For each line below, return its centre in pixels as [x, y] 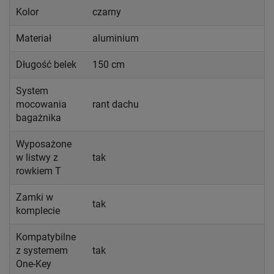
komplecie [38, 210]
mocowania [41, 104]
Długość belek [46, 64]
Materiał [34, 38]
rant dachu [116, 104]
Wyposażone [44, 144]
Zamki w [35, 197]
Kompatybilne [46, 237]
